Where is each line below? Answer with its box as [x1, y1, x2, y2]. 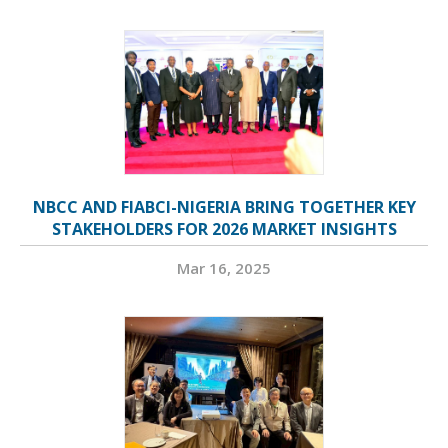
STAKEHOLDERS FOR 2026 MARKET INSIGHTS [51, 218, 397, 241]
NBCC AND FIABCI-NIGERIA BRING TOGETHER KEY [32, 196, 416, 219]
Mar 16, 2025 [177, 258, 271, 279]
